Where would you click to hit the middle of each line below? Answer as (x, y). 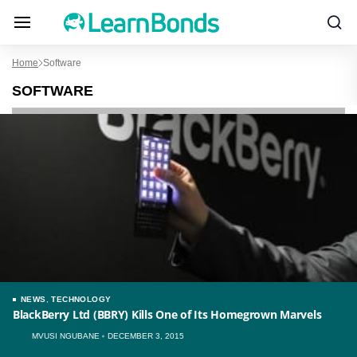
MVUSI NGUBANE (66, 336)
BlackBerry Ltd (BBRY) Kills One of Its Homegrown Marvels (167, 314)
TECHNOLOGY (81, 299)
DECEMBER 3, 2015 (146, 336)
